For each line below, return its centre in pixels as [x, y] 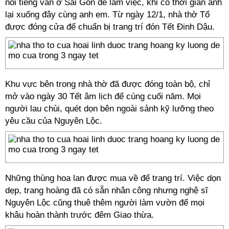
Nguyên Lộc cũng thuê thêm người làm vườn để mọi [105, 203]
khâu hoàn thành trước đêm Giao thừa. [79, 215]
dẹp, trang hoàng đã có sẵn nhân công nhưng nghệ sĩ [107, 190]
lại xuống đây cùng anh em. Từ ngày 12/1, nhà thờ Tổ [107, 15]
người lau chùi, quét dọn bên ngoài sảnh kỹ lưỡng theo [109, 109]
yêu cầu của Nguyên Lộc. [54, 121]
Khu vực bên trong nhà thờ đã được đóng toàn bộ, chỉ [108, 84]
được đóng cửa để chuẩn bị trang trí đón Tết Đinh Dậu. [110, 27]
